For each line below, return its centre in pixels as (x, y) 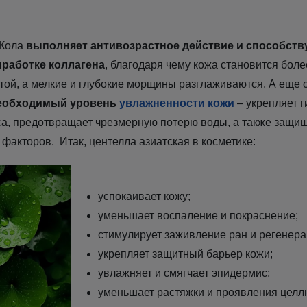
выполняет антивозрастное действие (130, 45)
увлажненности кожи (176, 103)
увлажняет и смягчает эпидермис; (184, 273)
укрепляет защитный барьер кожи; (185, 254)
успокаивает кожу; (144, 197)
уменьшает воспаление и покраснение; (198, 216)
